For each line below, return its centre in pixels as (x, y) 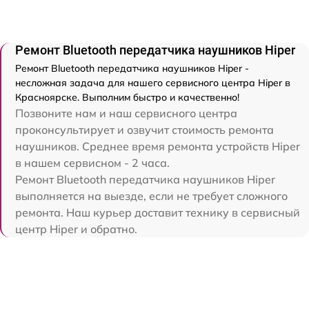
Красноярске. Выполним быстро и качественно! (127, 97)
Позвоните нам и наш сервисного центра (126, 113)
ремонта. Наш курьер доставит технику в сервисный (158, 212)
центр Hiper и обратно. (76, 229)
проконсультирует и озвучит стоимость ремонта (144, 129)
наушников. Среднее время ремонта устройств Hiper (158, 146)
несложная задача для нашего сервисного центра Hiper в (153, 82)
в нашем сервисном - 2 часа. (92, 162)
